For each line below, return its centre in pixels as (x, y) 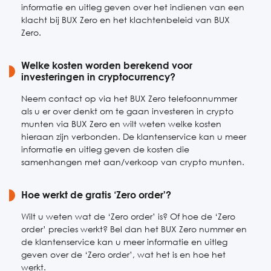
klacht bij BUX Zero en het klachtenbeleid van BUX (126, 20)
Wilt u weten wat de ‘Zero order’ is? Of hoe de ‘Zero (128, 216)
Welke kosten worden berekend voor (107, 65)
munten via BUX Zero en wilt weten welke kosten (121, 124)
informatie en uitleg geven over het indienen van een (133, 7)
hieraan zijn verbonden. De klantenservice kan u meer (134, 136)
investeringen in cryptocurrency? (98, 77)
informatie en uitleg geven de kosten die (105, 149)
